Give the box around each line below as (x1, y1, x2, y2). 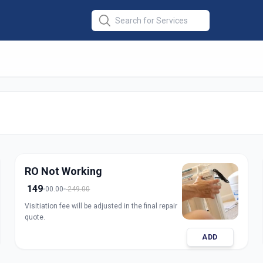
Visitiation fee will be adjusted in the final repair (25, 202, 178, 210)
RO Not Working (25, 165, 103, 177)
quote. (25, 213, 46, 221)
